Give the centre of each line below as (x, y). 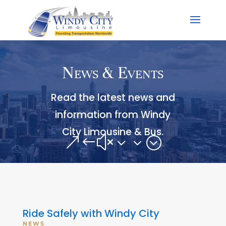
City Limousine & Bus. (113, 132)
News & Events (113, 73)
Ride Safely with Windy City (91, 213)
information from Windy (113, 115)
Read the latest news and (113, 98)
